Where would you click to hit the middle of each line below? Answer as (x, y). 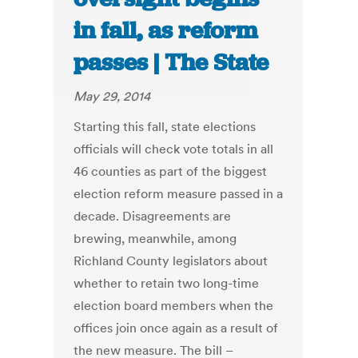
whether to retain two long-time (167, 283)
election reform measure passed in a (179, 194)
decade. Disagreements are (153, 216)
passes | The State (171, 63)
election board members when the (174, 306)
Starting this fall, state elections (165, 127)
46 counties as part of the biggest (171, 171)
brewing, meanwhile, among (155, 239)
